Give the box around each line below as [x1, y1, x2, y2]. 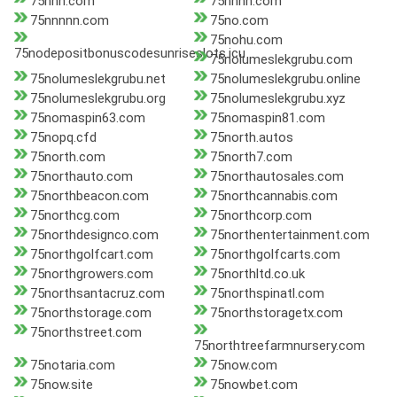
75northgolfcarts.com [209, 246, 340, 263]
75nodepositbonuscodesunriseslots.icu [14, 45, 245, 62]
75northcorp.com [209, 207, 312, 224]
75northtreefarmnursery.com [193, 338, 365, 354]
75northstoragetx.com [209, 305, 343, 322]
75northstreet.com [30, 324, 142, 341]
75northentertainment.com [209, 227, 370, 244]
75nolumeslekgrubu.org [30, 90, 166, 107]
